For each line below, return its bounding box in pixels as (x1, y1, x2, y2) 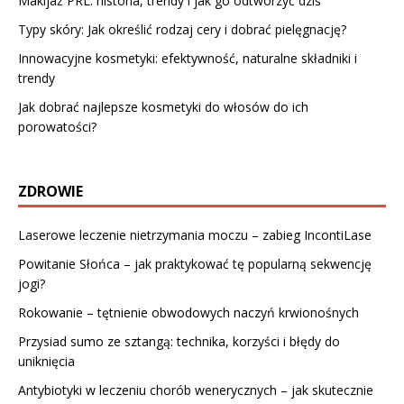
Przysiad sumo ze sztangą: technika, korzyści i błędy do (18, 333, 340, 351)
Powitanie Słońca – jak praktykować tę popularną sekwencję (18, 255, 372, 273)
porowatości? (18, 118, 96, 136)
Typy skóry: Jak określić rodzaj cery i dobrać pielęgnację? (18, 21, 346, 39)
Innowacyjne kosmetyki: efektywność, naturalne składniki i (18, 50, 357, 68)
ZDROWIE (18, 181, 83, 202)
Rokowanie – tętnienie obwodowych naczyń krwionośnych (18, 304, 359, 322)
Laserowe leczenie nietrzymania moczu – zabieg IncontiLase (18, 226, 372, 244)
